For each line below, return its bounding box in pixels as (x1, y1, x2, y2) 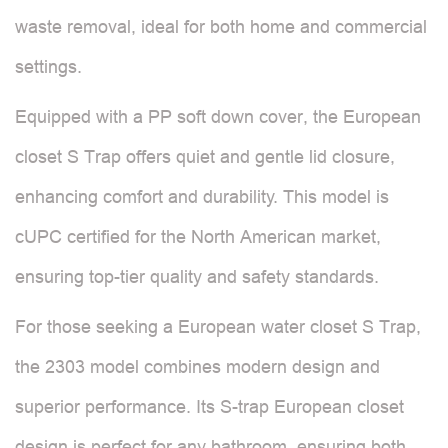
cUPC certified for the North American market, (15, 226, 381, 247)
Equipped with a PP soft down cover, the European (15, 106, 421, 127)
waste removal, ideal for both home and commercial (15, 16, 427, 37)
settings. (15, 56, 82, 77)
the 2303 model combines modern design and (15, 356, 380, 377)
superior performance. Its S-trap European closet (15, 396, 404, 417)
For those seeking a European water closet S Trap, (15, 316, 421, 337)
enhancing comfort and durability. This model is (15, 186, 389, 207)
